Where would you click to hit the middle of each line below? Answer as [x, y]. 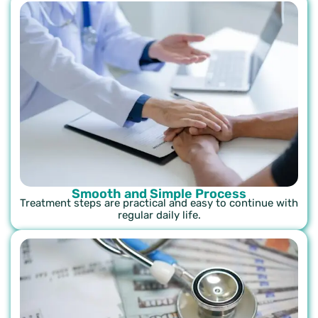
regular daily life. [159, 215]
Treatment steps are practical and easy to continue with [159, 203]
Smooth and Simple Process [159, 194]
